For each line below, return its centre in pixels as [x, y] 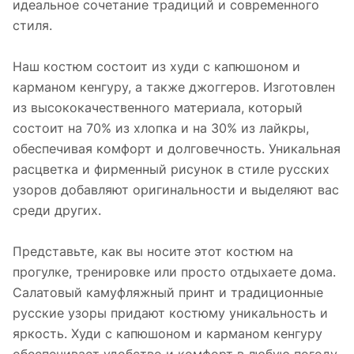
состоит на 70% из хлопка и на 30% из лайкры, [161, 128]
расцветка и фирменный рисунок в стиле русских [171, 169]
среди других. [57, 211]
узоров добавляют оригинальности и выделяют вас [176, 190]
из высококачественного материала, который [158, 108]
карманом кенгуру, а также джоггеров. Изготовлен [174, 87]
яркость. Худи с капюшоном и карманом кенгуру [168, 334]
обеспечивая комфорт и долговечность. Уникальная [177, 149]
